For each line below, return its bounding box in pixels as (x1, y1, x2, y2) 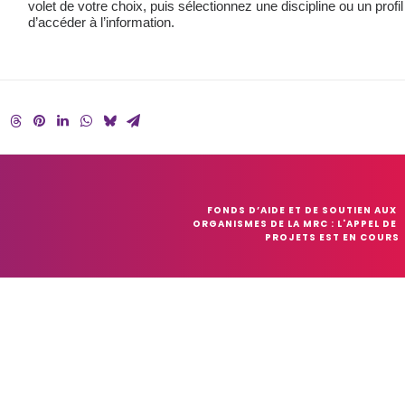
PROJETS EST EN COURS (265, 231, 400, 244)
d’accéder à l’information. (27, 14, 174, 30)
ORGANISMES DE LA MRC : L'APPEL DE (193, 217, 397, 231)
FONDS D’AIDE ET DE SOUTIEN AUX (207, 203, 397, 217)
